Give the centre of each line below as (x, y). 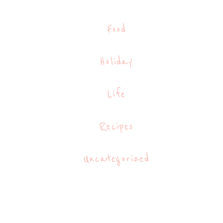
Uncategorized (116, 159)
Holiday (116, 62)
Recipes (116, 127)
